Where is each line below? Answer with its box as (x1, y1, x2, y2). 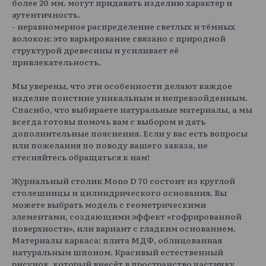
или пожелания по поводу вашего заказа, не (12, 138, 208, 151)
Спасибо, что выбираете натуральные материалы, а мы (12, 103, 252, 115)
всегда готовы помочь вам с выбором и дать (12, 115, 205, 127)
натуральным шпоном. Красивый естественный (12, 245, 223, 258)
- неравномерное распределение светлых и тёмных (12, 20, 235, 32)
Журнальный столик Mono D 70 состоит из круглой (12, 174, 235, 186)
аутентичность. (12, 8, 80, 20)
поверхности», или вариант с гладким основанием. (12, 221, 236, 234)
